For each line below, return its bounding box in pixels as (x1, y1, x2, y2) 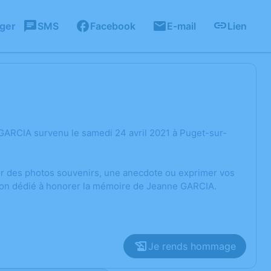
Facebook (90, 20, 135, 32)
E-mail (167, 20, 196, 32)
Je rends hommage (148, 240, 236, 252)
